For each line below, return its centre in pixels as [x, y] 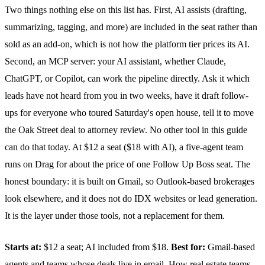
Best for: [188, 247]
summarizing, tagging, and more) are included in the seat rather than [131, 27]
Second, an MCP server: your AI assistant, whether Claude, [115, 61]
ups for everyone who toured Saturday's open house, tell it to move [129, 112]
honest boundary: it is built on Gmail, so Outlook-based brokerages [130, 181]
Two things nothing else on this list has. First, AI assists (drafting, [126, 9]
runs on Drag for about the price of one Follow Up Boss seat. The [127, 164]
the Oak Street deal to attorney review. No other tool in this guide [126, 130]
